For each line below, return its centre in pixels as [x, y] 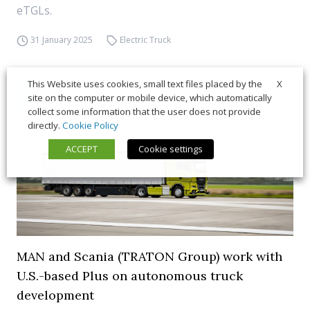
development [55, 295]
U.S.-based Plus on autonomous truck [130, 276]
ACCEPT [82, 149]
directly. [45, 126]
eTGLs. [34, 10]
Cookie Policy [90, 126]
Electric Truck [146, 40]
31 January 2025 [61, 40]
